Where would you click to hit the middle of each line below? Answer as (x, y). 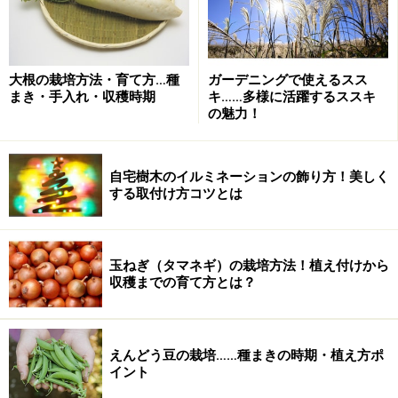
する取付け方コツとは (176, 193)
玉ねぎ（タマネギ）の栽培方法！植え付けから (249, 265)
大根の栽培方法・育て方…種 (94, 80)
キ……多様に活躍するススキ (292, 97)
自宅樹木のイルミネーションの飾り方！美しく (249, 176)
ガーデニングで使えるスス (288, 80)
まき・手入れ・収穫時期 (82, 97)
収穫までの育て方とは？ (183, 282)
